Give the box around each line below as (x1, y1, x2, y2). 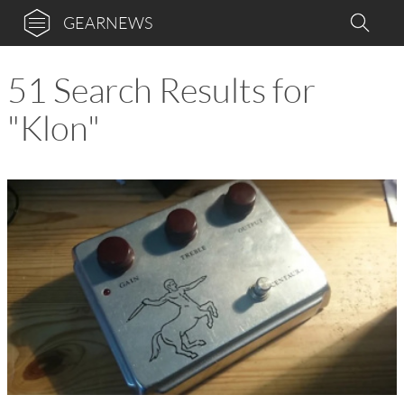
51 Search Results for (7, 69, 316, 111)
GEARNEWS (63, 13, 152, 32)
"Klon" (7, 106, 100, 149)
